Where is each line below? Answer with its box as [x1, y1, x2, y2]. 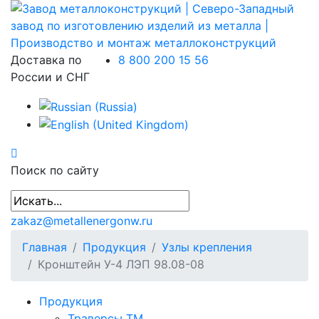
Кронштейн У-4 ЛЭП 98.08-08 [38, 257, 204, 272]
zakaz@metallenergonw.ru [11, 214, 152, 229]
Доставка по [11, 53, 82, 67]
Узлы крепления [162, 240, 252, 255]
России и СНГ [11, 70, 90, 84]
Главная [22, 240, 67, 255]
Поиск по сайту [11, 163, 99, 178]
